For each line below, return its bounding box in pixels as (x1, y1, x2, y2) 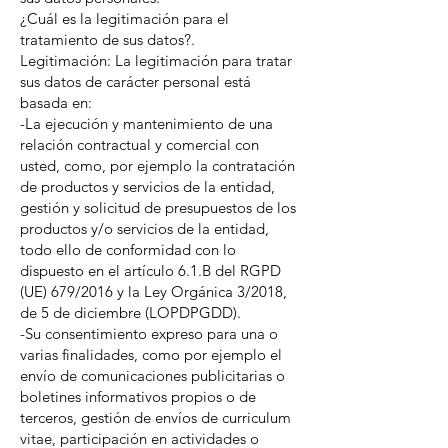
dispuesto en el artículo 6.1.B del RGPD (20, 261, 281, 280)
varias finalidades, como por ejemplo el (20, 345, 282, 364)
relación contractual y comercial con (20, 135, 259, 154)
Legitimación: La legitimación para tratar (20, 51, 292, 70)
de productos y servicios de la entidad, (20, 177, 275, 196)
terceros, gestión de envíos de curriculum (20, 408, 291, 427)
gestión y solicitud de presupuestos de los (20, 198, 296, 217)
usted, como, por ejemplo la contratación (20, 156, 295, 175)
